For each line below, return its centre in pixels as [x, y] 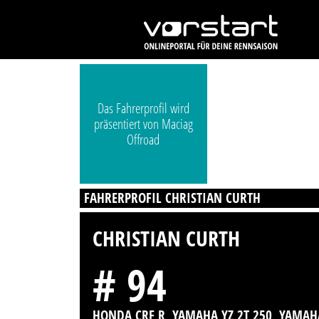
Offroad [143, 140]
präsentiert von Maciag [143, 124]
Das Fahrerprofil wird [143, 109]
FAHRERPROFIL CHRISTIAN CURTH [173, 198]
